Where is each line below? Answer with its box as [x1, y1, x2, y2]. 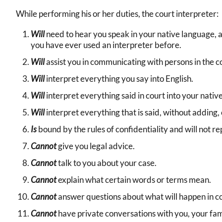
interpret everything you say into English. [46, 73, 193, 84]
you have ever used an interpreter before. [31, 40, 181, 51]
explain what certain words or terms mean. [58, 174, 211, 185]
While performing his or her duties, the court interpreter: [16, 8, 219, 19]
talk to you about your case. [58, 158, 157, 168]
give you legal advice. [58, 141, 135, 152]
